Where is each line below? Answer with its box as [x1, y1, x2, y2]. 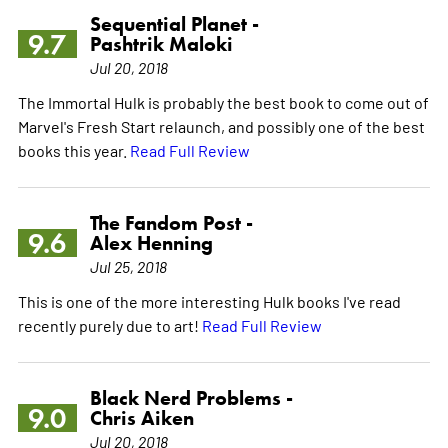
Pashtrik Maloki [89, 31, 233, 56]
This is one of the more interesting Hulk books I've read [17, 290, 401, 311]
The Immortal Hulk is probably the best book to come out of [17, 91, 429, 112]
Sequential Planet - [89, 11, 259, 36]
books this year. [17, 139, 130, 160]
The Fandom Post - [89, 210, 253, 235]
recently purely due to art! [17, 314, 202, 335]
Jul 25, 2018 [89, 255, 167, 276]
